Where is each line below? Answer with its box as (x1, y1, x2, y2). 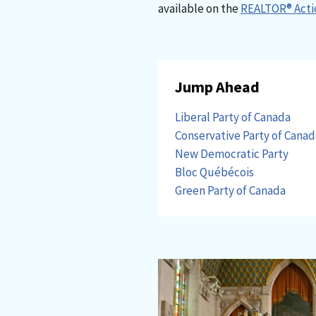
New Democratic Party (175, 146, 288, 162)
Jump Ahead (175, 77, 260, 97)
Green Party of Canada (175, 183, 286, 198)
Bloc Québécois (175, 164, 254, 180)
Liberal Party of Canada (175, 109, 291, 125)
